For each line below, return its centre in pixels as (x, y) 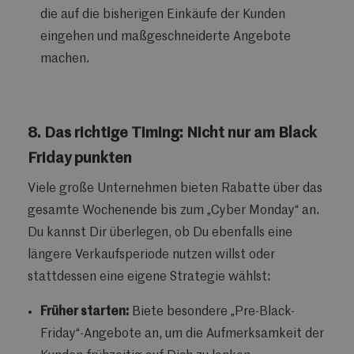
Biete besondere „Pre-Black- (212, 312)
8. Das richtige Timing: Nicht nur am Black (172, 133)
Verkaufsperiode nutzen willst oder (173, 255)
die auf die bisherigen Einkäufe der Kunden (163, 15)
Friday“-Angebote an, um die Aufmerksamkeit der (182, 334)
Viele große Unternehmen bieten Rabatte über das (175, 188)
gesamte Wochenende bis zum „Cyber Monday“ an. (173, 211)
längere (50, 255)
